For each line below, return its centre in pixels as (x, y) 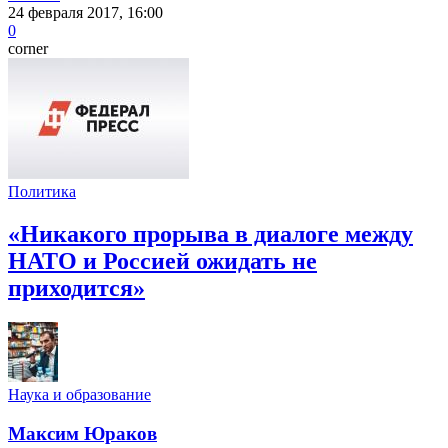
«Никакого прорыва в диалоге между (210, 234)
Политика (42, 192)
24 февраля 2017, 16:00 (85, 13)
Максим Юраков (82, 433)
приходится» (76, 288)
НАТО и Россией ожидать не (162, 261)
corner (28, 49)
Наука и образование (79, 394)
